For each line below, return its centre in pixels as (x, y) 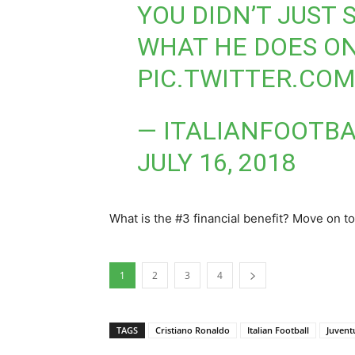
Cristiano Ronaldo (193, 330)
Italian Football (278, 330)
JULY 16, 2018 (216, 163)
